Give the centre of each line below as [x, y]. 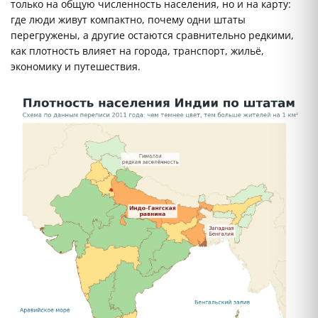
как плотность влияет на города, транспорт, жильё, [137, 51]
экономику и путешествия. [76, 67]
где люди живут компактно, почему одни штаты [128, 20]
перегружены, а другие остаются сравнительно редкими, [152, 35]
